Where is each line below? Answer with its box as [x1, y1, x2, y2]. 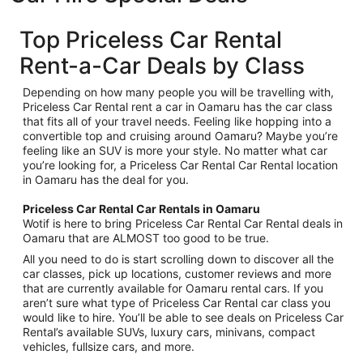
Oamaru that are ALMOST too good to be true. [23, 231, 269, 245]
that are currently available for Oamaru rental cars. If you [23, 281, 323, 295]
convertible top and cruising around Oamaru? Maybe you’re [23, 129, 338, 143]
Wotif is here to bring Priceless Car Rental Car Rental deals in [23, 216, 343, 230]
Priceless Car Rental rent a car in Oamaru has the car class [23, 100, 332, 113]
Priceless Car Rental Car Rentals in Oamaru [23, 202, 260, 216]
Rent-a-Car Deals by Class [19, 52, 305, 79]
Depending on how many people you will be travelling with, [23, 85, 334, 99]
